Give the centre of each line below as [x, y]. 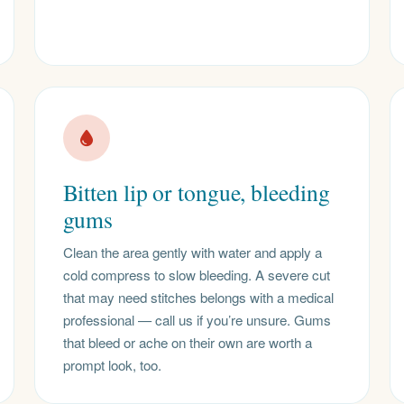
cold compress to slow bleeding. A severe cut [196, 275]
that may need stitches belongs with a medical [198, 297]
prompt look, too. [112, 365]
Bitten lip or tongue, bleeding [196, 193]
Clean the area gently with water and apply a [192, 252]
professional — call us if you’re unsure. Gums [197, 320]
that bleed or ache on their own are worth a [187, 342]
